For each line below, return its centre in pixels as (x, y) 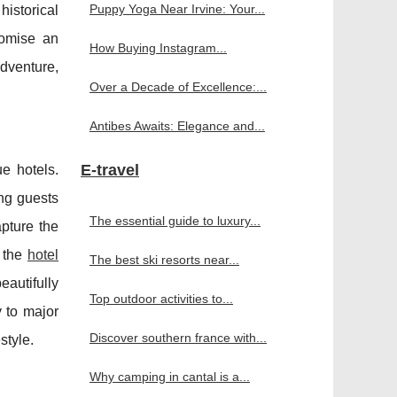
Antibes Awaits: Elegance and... (177, 126)
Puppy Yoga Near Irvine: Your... (177, 9)
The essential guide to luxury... (175, 221)
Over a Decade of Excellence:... (178, 87)
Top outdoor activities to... (161, 299)
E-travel (110, 170)
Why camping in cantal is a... (170, 377)
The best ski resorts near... (164, 260)
